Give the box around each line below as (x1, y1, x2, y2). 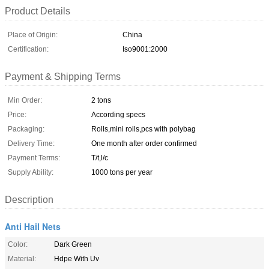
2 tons (91, 95, 111, 104)
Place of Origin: (8, 30, 58, 39)
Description (5, 194, 53, 205)
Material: (8, 254, 36, 263)
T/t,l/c (91, 153, 108, 162)
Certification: (8, 44, 49, 53)
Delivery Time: (8, 139, 55, 148)
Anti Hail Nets (5, 220, 61, 232)
